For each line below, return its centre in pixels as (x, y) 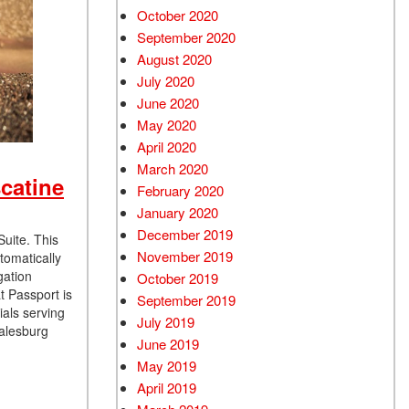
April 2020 (167, 147)
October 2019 (178, 278)
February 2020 (180, 190)
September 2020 (186, 37)
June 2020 (168, 103)
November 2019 (185, 256)
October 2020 (178, 15)
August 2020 (174, 59)
